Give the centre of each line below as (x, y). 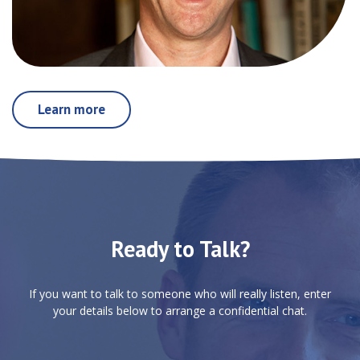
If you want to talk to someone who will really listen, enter (180, 293)
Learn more (72, 109)
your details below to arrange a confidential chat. (180, 310)
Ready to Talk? (180, 248)
